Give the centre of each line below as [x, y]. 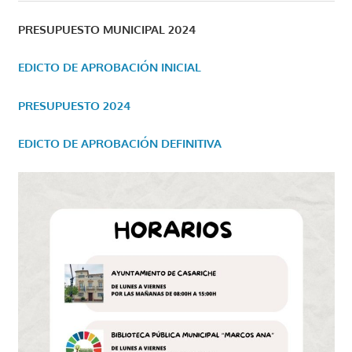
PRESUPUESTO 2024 [74, 105]
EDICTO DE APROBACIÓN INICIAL [109, 68]
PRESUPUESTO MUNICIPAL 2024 [106, 29]
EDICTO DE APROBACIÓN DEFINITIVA [119, 144]
